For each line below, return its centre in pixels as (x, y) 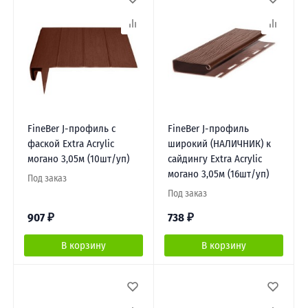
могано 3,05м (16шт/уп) (218, 174)
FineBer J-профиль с (71, 129)
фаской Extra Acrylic (70, 144)
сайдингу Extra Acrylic (214, 159)
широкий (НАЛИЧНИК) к (219, 144)
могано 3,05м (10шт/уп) (78, 159)
